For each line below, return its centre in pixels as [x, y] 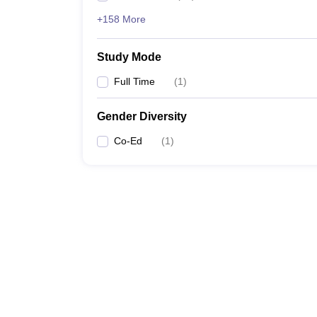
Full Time [134, 81]
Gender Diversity [142, 116]
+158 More [121, 19]
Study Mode [129, 57]
